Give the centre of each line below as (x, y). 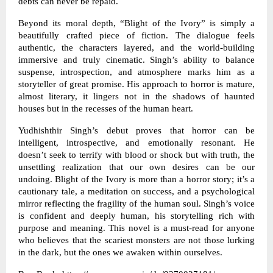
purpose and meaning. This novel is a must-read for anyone (136, 228)
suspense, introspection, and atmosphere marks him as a (136, 72)
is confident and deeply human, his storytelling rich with (136, 215)
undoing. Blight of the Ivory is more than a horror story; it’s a (136, 179)
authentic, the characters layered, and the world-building (136, 47)
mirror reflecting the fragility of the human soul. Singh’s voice (136, 203)
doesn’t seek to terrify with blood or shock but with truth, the (136, 154)
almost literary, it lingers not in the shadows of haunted (136, 96)
